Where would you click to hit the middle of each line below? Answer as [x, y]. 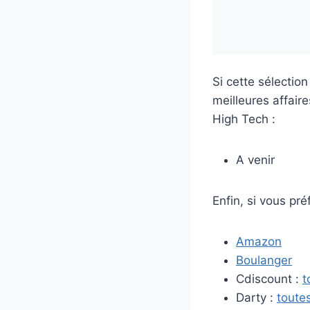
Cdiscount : [269, 279]
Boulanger [264, 260]
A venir [255, 159]
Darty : [256, 297]
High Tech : [244, 119]
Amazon [259, 241]
